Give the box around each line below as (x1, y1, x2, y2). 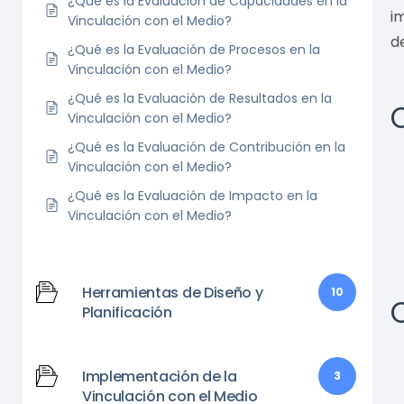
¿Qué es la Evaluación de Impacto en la (68, 186, 317, 205)
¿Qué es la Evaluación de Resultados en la (68, 88, 332, 107)
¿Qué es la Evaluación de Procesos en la (68, 40, 320, 59)
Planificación (82, 301, 172, 323)
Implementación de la (82, 365, 237, 387)
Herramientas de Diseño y (82, 281, 263, 303)
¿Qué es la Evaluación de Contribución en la (68, 137, 345, 156)
